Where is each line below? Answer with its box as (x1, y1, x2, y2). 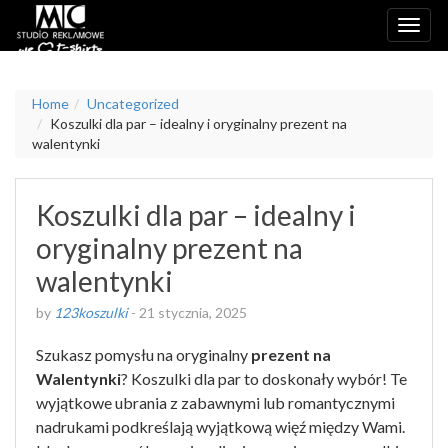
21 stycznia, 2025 (139, 304, 247, 321)
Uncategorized (87, 95, 179, 112)
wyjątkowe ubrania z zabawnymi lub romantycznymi (36, 393, 395, 412)
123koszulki (54, 304, 128, 321)
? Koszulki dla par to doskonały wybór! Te (121, 369, 407, 388)
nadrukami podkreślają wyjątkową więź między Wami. (36, 417, 405, 436)
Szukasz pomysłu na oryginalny (36, 345, 251, 364)
